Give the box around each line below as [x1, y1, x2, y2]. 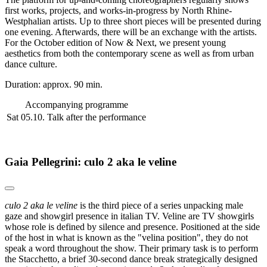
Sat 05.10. [7, 111, 45, 122]
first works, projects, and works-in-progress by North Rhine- [5, 5, 232, 15]
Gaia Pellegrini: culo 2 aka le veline [5, 156, 176, 169]
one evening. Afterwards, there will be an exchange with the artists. [5, 26, 257, 37]
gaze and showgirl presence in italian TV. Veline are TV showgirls [5, 211, 254, 222]
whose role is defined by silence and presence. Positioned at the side [5, 222, 260, 232]
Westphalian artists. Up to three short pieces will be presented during [5, 15, 261, 26]
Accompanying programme [24, 99, 128, 110]
